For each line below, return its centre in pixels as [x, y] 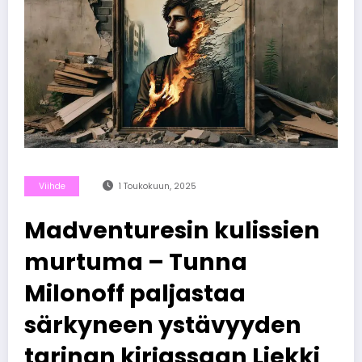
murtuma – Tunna [136, 261]
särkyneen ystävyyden [163, 324]
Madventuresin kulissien [172, 230]
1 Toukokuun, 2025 [157, 186]
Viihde [52, 186]
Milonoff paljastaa [135, 293]
